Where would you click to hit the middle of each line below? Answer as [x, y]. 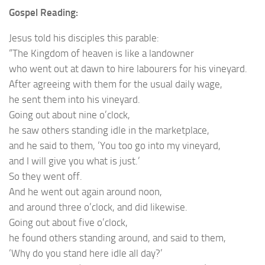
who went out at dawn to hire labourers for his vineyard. [128, 68]
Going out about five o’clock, [68, 222]
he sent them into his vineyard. [75, 99]
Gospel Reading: [43, 13]
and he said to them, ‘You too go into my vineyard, [115, 145]
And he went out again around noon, [85, 191]
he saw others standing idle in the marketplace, [109, 130]
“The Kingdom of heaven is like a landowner [101, 53]
